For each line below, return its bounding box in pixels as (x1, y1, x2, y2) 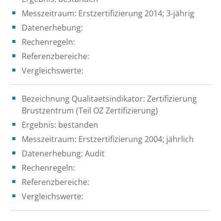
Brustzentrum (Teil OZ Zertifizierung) (22, 105, 158, 116)
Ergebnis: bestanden (22, 119, 98, 130)
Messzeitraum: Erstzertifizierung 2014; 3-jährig (22, 7, 194, 19)
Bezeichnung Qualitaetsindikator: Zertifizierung (22, 93, 197, 104)
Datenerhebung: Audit (22, 147, 105, 159)
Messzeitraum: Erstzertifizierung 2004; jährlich (22, 133, 194, 145)
